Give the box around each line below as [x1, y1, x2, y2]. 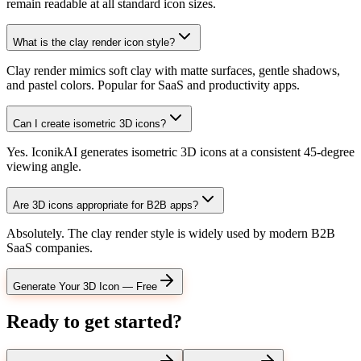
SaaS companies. [6, 241, 93, 255]
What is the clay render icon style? [13, 36, 175, 49]
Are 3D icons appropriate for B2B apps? [13, 199, 198, 212]
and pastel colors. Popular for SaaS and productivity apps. [6, 78, 300, 93]
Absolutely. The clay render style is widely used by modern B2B [6, 226, 335, 241]
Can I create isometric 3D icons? [13, 118, 166, 131]
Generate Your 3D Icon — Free [13, 280, 157, 293]
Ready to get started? [6, 311, 182, 333]
